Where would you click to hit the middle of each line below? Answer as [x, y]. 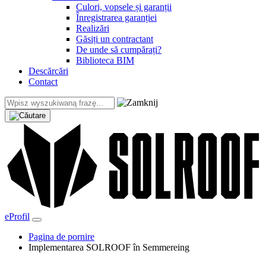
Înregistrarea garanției [116, 18]
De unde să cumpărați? [119, 50]
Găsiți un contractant [115, 39]
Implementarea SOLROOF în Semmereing [109, 247]
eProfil [17, 216]
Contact [43, 82]
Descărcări [48, 71]
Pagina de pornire [61, 236]
